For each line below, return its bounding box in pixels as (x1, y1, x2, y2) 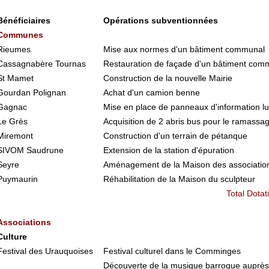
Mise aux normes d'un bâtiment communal (103, 44, 265, 54)
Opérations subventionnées (103, 16, 218, 25)
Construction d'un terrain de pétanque (103, 131, 247, 141)
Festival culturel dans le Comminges (103, 246, 241, 256)
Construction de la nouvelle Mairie (103, 73, 232, 83)
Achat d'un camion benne (103, 88, 200, 97)
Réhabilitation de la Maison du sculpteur (103, 174, 255, 184)
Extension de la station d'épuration (103, 145, 234, 155)
